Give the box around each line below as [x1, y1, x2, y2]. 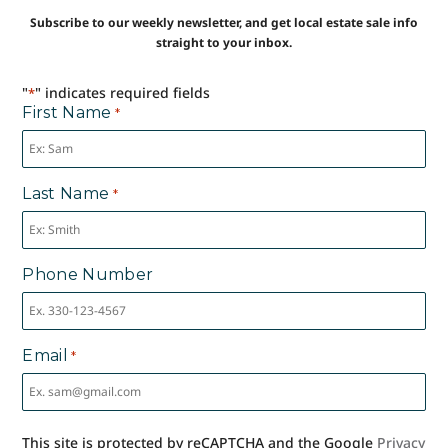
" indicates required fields [35, 82, 211, 102]
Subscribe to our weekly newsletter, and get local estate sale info [30, 13, 418, 31]
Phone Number [22, 264, 154, 284]
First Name [22, 102, 112, 122]
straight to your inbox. [156, 33, 292, 51]
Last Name [22, 183, 110, 203]
